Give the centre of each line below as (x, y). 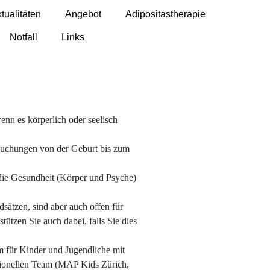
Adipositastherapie (165, 14)
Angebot (83, 14)
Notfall (24, 37)
